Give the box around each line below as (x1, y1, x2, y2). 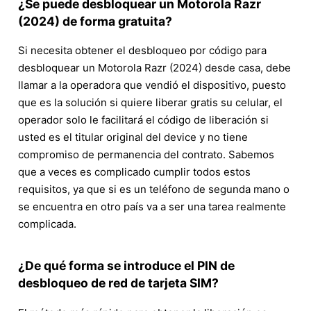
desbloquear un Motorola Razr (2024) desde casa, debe (18, 61, 291, 75)
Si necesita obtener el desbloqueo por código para (18, 44, 267, 58)
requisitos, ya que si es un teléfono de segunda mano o (18, 183, 289, 196)
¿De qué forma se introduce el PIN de (18, 258, 235, 274)
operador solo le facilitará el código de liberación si (18, 113, 269, 127)
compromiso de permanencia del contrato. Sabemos (18, 148, 274, 162)
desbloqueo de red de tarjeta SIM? (18, 276, 219, 291)
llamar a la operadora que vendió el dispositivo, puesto (18, 78, 286, 92)
